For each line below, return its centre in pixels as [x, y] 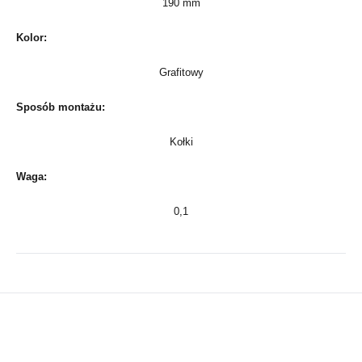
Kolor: [32, 38]
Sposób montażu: [61, 107]
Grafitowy [181, 73]
